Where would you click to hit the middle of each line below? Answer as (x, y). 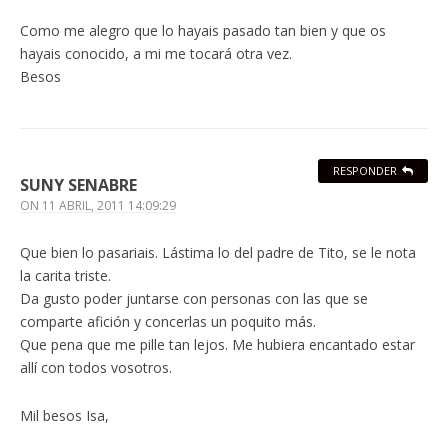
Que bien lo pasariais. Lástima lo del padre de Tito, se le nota (218, 253)
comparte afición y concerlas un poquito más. (168, 322)
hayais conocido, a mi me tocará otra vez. (156, 54)
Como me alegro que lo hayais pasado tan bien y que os (203, 31)
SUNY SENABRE (78, 185)
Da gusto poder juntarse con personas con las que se (194, 299)
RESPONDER (365, 171)
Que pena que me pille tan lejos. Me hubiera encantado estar (217, 345)
